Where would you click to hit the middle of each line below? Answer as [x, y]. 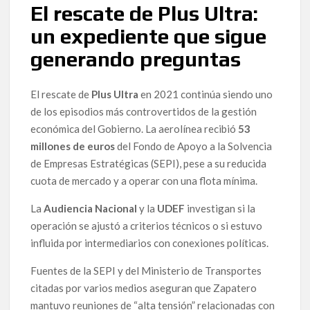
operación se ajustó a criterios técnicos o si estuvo [147, 226]
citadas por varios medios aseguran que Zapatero [144, 288]
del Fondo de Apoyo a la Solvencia [194, 146]
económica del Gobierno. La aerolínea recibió [135, 129]
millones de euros [73, 146]
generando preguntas [136, 59]
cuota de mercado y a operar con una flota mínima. [144, 181]
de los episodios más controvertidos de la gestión [144, 112]
